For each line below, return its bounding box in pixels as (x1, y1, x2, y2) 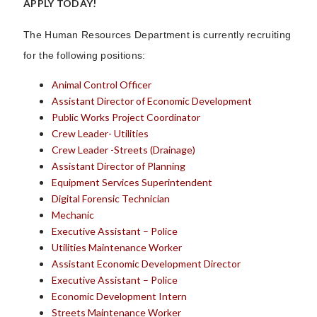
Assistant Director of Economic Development (52, 94, 252, 107)
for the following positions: (23, 49, 146, 61)
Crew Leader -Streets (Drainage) (52, 143, 195, 156)
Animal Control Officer (52, 78, 151, 91)
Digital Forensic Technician (52, 192, 170, 204)
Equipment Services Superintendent (52, 175, 212, 188)
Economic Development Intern (52, 289, 187, 302)
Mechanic (52, 208, 94, 221)
